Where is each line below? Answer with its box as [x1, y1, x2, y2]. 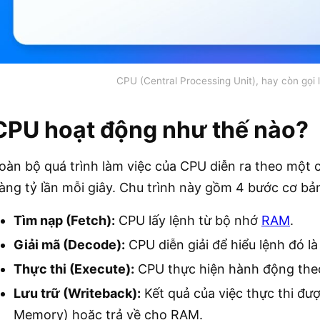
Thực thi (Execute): [14, 261, 134, 276]
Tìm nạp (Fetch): [14, 212, 115, 228]
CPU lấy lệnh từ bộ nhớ [115, 212, 261, 228]
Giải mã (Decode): [14, 236, 125, 252]
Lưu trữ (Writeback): [14, 285, 141, 301]
